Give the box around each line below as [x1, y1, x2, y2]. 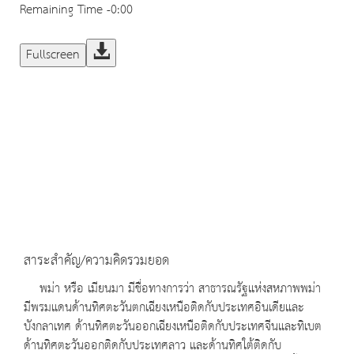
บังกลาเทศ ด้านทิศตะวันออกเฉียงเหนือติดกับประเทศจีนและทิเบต [24, 315, 322, 339]
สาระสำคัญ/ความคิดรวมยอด [24, 248, 169, 274]
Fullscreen [26, 43, 80, 67]
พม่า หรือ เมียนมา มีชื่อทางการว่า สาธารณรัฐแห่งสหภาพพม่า [24, 277, 321, 301]
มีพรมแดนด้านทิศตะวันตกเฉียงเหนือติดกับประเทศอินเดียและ [24, 296, 304, 320]
